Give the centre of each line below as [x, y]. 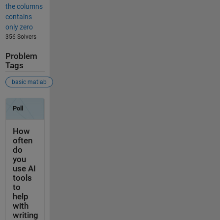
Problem [21, 56]
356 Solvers [21, 37]
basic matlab [29, 82]
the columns [24, 6]
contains [18, 16]
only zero [19, 27]
